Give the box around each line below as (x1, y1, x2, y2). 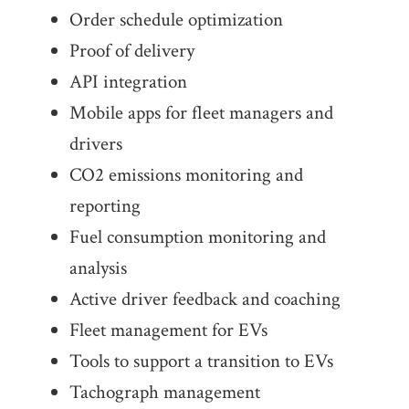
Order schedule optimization (68, 7, 283, 33)
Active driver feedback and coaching (68, 287, 341, 312)
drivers (68, 131, 122, 157)
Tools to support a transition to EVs (68, 349, 333, 374)
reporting (68, 194, 141, 219)
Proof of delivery (68, 38, 194, 64)
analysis (68, 256, 127, 281)
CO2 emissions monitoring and (68, 163, 303, 188)
